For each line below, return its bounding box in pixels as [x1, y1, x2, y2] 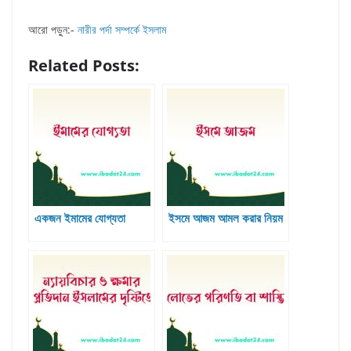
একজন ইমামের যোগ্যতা [34, 210, 125, 227]
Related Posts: [28, 55, 139, 77]
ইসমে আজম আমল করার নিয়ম [168, 210, 283, 227]
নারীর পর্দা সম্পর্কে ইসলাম [78, 22, 166, 38]
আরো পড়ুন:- [28, 22, 78, 38]
